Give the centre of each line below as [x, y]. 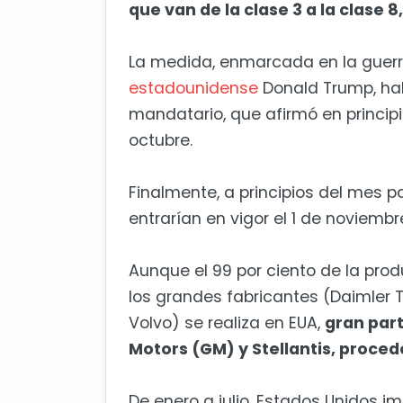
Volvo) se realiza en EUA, [227, 323]
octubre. [161, 141]
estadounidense [196, 89]
